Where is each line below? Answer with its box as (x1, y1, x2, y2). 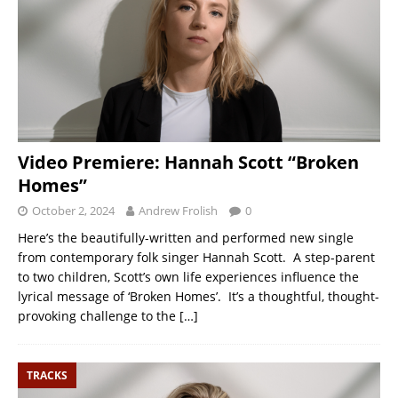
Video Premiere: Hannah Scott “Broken (18, 150, 359, 175)
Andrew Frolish (139, 203, 218, 219)
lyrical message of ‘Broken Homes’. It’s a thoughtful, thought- (18, 288, 379, 306)
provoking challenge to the (18, 307, 179, 325)
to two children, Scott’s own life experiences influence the (18, 268, 359, 286)
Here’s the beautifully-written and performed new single (18, 229, 354, 247)
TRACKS (27, 368, 68, 384)
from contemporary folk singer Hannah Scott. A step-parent (18, 249, 375, 267)
